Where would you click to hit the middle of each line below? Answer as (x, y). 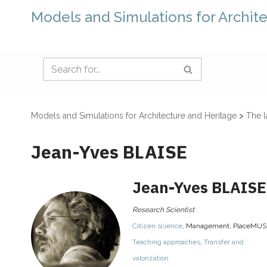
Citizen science (157, 226)
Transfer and (224, 242)
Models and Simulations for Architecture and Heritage (134, 116)
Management (208, 226)
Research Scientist (163, 210)
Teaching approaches (166, 242)
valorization (150, 258)
